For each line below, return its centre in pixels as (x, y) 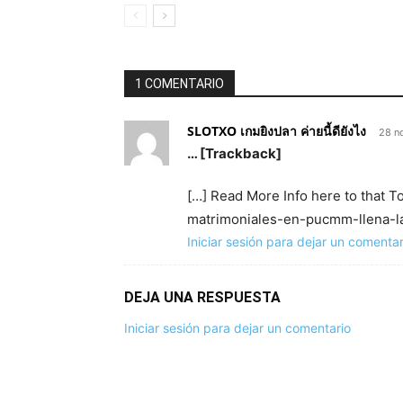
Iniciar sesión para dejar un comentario (237, 328)
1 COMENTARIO (179, 84)
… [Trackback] (234, 153)
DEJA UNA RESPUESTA (202, 297)
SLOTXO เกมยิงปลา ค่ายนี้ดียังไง (277, 131)
